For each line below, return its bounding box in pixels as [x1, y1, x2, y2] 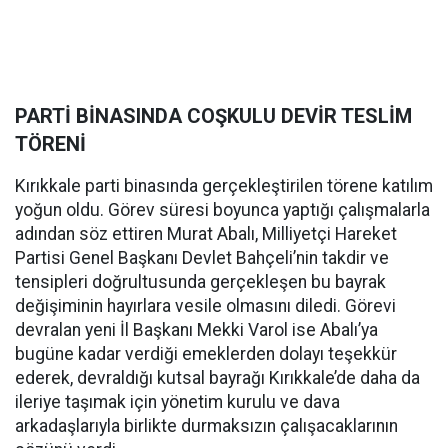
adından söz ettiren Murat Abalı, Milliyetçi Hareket [15, 224, 397, 244]
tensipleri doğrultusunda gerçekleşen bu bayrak [15, 272, 386, 292]
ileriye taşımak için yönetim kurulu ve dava [15, 392, 340, 412]
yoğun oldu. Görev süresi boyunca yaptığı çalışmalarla [15, 200, 430, 220]
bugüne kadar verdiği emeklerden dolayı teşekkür [15, 344, 397, 364]
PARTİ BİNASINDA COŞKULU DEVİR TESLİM [15, 104, 412, 128]
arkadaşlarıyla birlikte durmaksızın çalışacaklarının [15, 416, 398, 436]
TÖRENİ [15, 132, 86, 156]
